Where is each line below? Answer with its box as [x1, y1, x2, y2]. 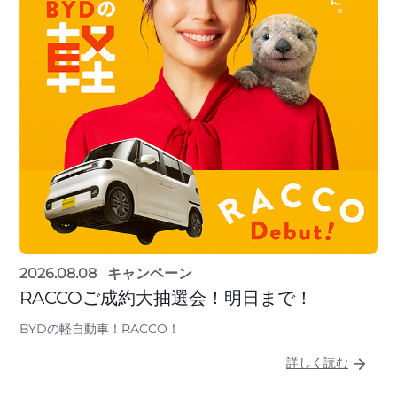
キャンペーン [107, 265, 192, 283]
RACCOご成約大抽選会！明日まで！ [19, 287, 313, 309]
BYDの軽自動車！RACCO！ [19, 321, 180, 338]
